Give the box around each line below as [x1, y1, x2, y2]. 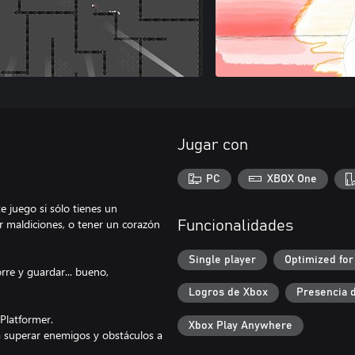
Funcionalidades [177, 218, 293, 235]
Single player [189, 254, 256, 265]
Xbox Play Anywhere [189, 320, 292, 332]
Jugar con [177, 137, 248, 153]
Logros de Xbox [189, 287, 268, 299]
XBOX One [266, 173, 317, 185]
